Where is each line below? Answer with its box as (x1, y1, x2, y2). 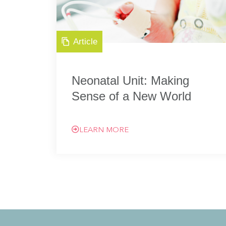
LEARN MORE (79, 127, 129, 134)
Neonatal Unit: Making (72, 74, 189, 87)
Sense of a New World (72, 89, 191, 103)
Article (73, 37, 97, 46)
